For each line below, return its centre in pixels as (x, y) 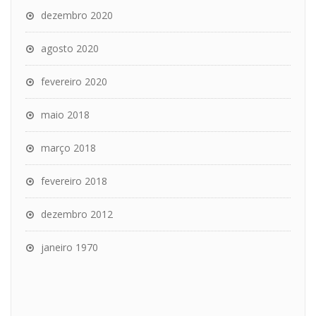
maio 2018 (65, 115)
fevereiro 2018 (74, 181)
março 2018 (68, 148)
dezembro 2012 (77, 214)
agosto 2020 (70, 48)
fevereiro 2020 (74, 81)
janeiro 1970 (69, 247)
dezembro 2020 (77, 15)
